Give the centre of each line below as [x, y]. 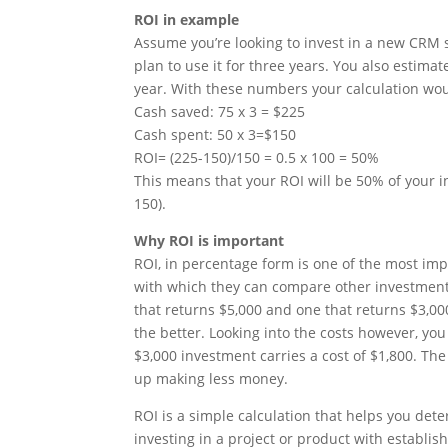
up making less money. [211, 379]
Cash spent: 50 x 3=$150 [215, 135]
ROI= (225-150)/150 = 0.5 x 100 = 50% [257, 158]
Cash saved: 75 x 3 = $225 [220, 112]
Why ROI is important [209, 241]
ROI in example [187, 20]
